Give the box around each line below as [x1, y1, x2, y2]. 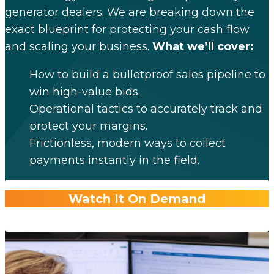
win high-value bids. [29, 85, 140, 98]
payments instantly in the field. [29, 154, 199, 167]
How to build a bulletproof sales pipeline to [29, 68, 265, 81]
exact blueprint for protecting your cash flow [5, 23, 250, 36]
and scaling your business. [5, 40, 152, 53]
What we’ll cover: [152, 40, 254, 53]
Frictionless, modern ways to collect [29, 136, 226, 150]
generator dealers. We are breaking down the [5, 6, 254, 19]
